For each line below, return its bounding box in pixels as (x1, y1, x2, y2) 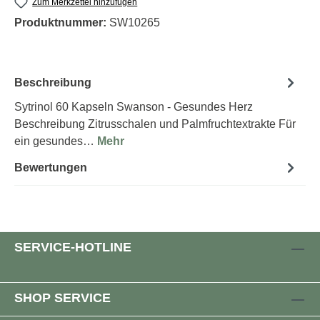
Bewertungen (14, 161, 87, 174)
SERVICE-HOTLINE (14, 240, 131, 255)
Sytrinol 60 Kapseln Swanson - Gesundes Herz (14, 101, 253, 114)
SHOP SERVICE (14, 291, 111, 306)
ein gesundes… (14, 135, 97, 148)
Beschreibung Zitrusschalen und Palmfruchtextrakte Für (14, 118, 296, 131)
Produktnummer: (14, 16, 109, 29)
